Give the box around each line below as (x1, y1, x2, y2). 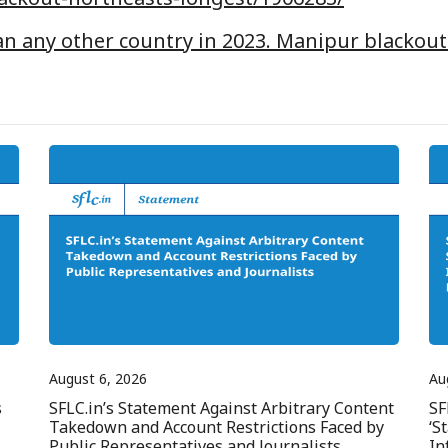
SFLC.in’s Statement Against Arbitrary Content (49, 397, 394, 420)
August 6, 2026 (49, 369, 147, 389)
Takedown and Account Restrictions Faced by (49, 416, 384, 439)
